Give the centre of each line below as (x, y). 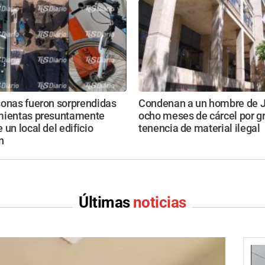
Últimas (106, 203)
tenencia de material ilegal (199, 129)
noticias (160, 203)
